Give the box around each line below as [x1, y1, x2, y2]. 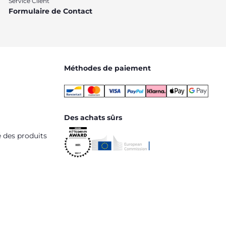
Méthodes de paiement [64, 64, 151, 73]
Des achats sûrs [64, 113, 122, 122]
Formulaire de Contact [8, 7, 92, 16]
